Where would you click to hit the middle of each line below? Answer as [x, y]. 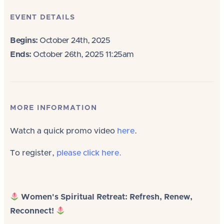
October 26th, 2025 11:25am [82, 54]
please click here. [89, 153]
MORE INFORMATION [53, 108]
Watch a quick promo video [63, 131]
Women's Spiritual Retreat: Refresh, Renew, [107, 197]
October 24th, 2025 [74, 40]
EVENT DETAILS [43, 17]
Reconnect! [32, 211]
